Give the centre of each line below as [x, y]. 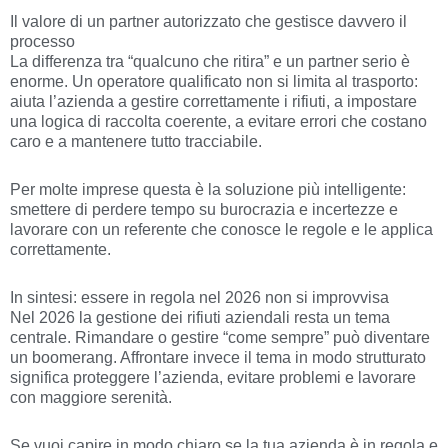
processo [42, 42]
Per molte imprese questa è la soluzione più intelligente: [208, 190]
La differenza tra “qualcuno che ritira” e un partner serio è [210, 62]
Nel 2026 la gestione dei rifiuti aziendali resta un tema [200, 318]
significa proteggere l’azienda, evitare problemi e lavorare [213, 378]
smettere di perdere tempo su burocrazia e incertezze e [204, 210]
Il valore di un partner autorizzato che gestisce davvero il [208, 22]
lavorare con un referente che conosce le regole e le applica [221, 230]
